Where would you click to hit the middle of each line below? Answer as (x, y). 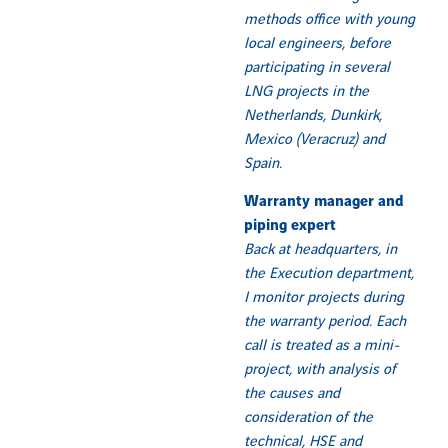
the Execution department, (329, 274)
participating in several (317, 67)
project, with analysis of (320, 370)
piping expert (290, 226)
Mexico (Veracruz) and (314, 139)
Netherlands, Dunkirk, (313, 115)
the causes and (292, 394)
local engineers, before (317, 43)
